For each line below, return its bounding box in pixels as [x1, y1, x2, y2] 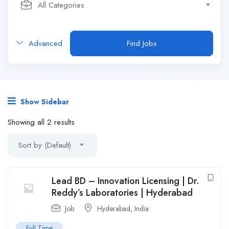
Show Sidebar [18, 97, 69, 107]
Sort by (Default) [18, 140, 71, 151]
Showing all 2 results [8, 117, 75, 128]
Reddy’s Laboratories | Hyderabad [52, 186, 193, 199]
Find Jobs [126, 38, 157, 49]
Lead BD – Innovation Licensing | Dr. [52, 174, 199, 188]
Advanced [26, 38, 62, 49]
